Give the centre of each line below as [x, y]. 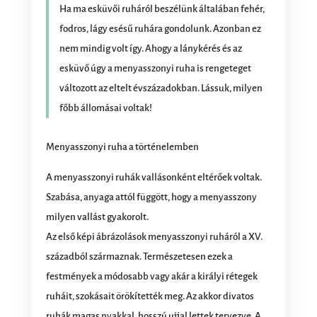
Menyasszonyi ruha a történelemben [122, 146]
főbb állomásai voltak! [105, 108]
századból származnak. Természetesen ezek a [139, 256]
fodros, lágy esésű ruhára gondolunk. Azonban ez [160, 29]
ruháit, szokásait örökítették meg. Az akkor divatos [150, 296]
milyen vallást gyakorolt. [97, 217]
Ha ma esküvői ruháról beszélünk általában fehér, [162, 9]
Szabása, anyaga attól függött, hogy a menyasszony [151, 197]
